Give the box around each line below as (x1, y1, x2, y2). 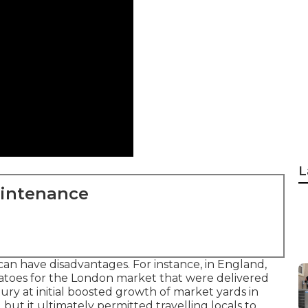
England (217, 258, 265, 271)
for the (27, 272, 71, 285)
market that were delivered (113, 272, 269, 285)
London (71, 272, 113, 285)
